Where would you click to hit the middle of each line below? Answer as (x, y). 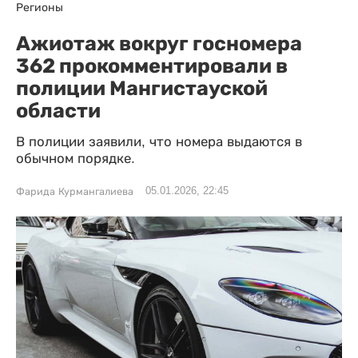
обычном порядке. (76, 159)
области (58, 110)
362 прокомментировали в (152, 66)
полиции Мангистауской (142, 88)
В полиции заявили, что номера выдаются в (159, 142)
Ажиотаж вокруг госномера (159, 43)
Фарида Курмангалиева (75, 192)
